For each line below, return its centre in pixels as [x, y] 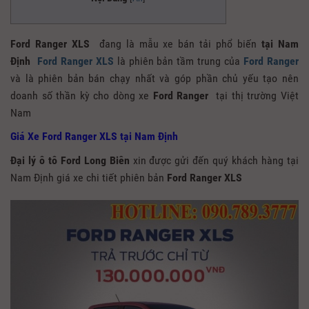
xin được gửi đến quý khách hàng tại [214, 160]
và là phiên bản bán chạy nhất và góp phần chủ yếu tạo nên [154, 78]
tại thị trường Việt [254, 95]
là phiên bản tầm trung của [179, 61]
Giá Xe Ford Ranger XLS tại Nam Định [94, 136]
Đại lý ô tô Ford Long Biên [70, 160]
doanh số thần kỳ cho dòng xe [82, 95]
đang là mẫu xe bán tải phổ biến [176, 43]
